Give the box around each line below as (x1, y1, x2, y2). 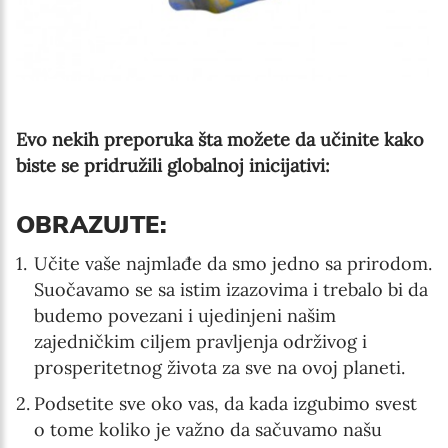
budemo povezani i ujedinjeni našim (34, 303, 336, 327)
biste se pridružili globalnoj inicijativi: (16, 153, 330, 177)
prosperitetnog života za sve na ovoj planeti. (34, 355, 405, 379)
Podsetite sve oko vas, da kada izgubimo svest (34, 391, 417, 415)
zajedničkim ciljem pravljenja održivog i (34, 329, 367, 353)
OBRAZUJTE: (16, 208, 168, 241)
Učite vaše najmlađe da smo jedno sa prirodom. (34, 251, 432, 275)
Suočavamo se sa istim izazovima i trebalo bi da (34, 277, 428, 301)
